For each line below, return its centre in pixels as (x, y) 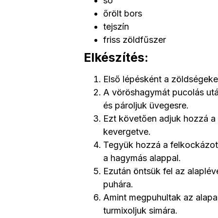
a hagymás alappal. (142, 158)
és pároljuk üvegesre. (146, 105)
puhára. (118, 184)
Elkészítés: (116, 57)
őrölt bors (123, 13)
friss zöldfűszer (135, 39)
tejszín (116, 26)
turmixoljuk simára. (140, 210)
